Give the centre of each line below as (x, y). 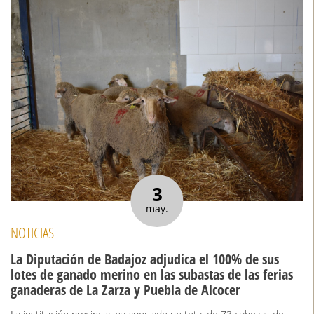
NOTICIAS (32, 232)
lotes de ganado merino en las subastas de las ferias (152, 275)
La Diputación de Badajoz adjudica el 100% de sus (145, 259)
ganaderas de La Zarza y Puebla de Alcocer (125, 290)
